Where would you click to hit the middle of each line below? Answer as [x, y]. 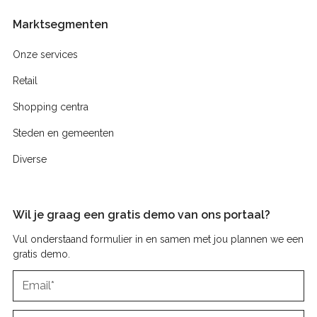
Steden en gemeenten [63, 133]
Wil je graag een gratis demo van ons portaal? [141, 214]
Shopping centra [50, 106]
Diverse [29, 159]
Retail [25, 80]
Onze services [45, 54]
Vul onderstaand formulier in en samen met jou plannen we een [158, 239]
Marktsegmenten [60, 24]
